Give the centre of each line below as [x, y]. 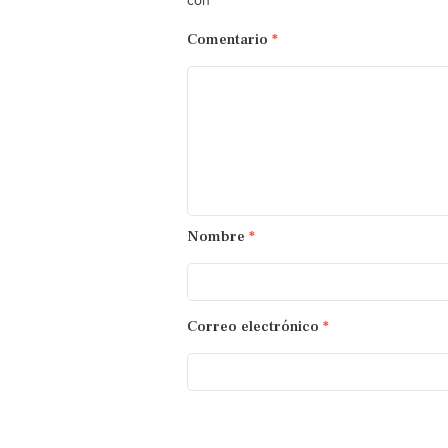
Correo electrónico [255, 327]
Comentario [229, 40]
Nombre [218, 237]
